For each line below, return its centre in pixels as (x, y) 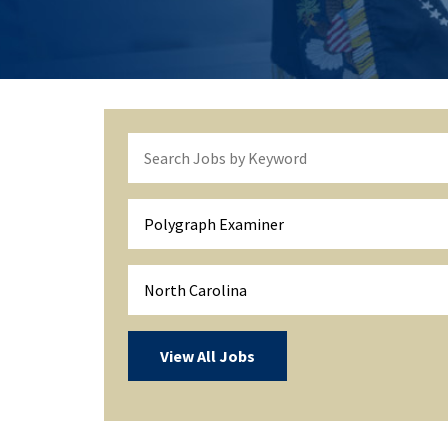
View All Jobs (207, 355)
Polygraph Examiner (214, 223)
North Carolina (195, 289)
